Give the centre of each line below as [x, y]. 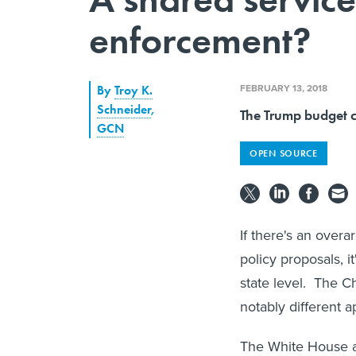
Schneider [124, 109]
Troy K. [133, 90]
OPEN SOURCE [284, 153]
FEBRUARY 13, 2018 [284, 88]
